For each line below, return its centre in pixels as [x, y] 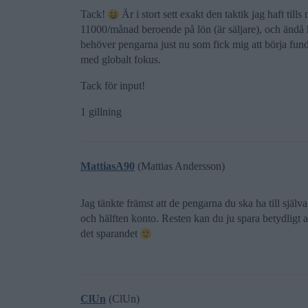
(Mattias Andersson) [180, 166]
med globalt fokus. [121, 59]
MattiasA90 [108, 166]
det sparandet [110, 233]
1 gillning [101, 112]
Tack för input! [113, 86]
